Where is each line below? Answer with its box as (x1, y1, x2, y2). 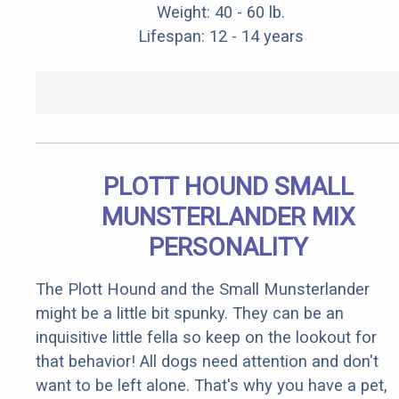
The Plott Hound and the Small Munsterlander (36, 280, 370, 299)
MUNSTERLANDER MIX (101, 202, 355, 232)
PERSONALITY (148, 232, 308, 263)
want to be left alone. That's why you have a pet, (36, 376, 387, 395)
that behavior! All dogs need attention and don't (36, 352, 379, 371)
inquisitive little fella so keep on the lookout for (36, 328, 377, 347)
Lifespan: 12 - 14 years (138, 27, 304, 46)
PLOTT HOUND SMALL (102, 172, 354, 202)
